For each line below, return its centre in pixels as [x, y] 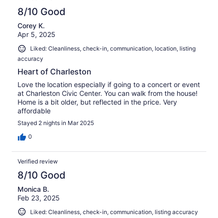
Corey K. [31, 26]
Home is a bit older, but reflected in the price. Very [97, 102]
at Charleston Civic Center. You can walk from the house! [108, 93]
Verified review [38, 161]
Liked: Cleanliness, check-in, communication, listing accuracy [114, 212]
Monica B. [33, 189]
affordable [34, 110]
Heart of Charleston [54, 71]
